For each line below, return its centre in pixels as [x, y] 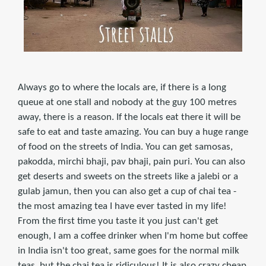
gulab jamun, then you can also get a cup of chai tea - [127, 191]
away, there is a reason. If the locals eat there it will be [129, 117]
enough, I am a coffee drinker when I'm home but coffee [133, 236]
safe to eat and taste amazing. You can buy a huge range [133, 132]
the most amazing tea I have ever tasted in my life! [122, 206]
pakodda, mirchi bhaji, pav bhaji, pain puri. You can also [132, 161]
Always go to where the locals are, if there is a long [122, 87]
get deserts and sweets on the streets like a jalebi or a [128, 176]
